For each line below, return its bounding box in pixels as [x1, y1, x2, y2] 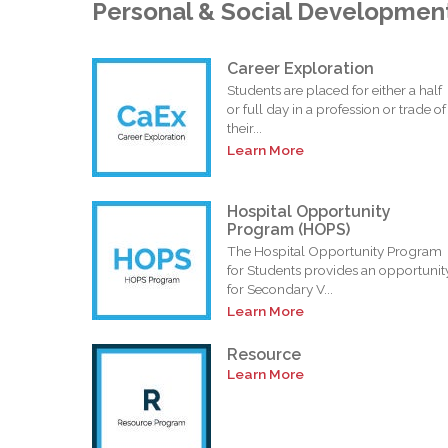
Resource [227, 344, 301, 364]
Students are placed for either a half [227, 81, 442, 98]
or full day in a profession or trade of [227, 100, 446, 117]
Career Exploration [227, 58, 374, 78]
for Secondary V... [227, 280, 333, 297]
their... [227, 119, 262, 136]
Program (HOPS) [227, 219, 350, 239]
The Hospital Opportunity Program [227, 242, 442, 259]
